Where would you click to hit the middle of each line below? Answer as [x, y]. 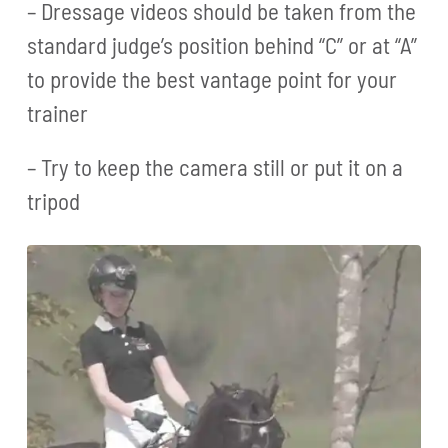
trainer [58, 112]
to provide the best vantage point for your [212, 78]
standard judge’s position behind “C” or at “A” [222, 44]
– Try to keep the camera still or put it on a [215, 166]
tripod [54, 200]
